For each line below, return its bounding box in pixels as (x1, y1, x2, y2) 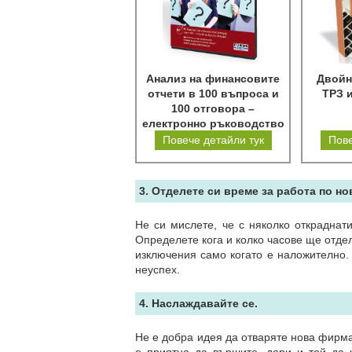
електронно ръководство (141, 117, 284, 130)
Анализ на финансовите (146, 72, 280, 85)
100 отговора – (171, 102, 255, 115)
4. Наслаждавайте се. (139, 297, 258, 310)
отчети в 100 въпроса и (147, 87, 279, 100)
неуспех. (135, 263, 180, 276)
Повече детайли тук (162, 134, 264, 146)
